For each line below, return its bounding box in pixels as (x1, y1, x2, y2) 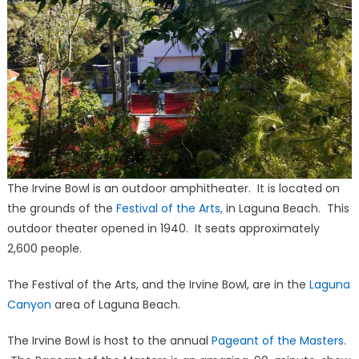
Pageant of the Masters (211, 333, 344, 349)
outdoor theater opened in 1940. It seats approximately (6, 220, 320, 236)
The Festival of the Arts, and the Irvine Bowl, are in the (6, 276, 309, 292)
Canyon (6, 296, 51, 313)
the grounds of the (6, 200, 116, 216)
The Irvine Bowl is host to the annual (6, 333, 212, 349)
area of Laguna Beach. (50, 296, 180, 313)
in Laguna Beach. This (222, 200, 349, 216)
